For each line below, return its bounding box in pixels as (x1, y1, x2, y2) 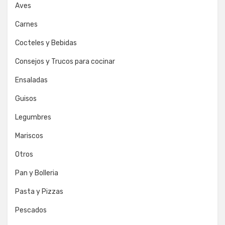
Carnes (15, 20, 38, 29)
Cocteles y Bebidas (15, 38, 77, 47)
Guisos (15, 94, 37, 103)
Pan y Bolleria (15, 168, 58, 177)
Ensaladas (15, 75, 48, 84)
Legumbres (15, 113, 51, 122)
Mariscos (15, 131, 43, 140)
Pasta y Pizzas (15, 187, 63, 196)
